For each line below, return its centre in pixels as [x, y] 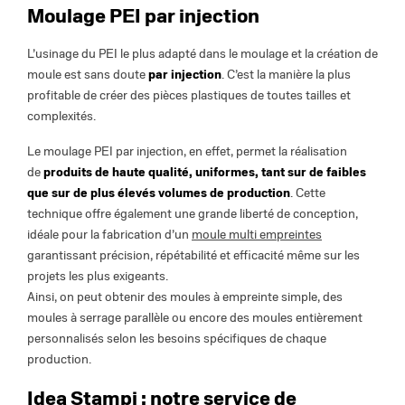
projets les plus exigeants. [98, 277]
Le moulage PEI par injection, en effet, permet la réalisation [187, 152]
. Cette [308, 193]
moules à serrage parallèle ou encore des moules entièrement [195, 318]
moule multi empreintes [257, 235]
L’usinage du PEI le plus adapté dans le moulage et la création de [202, 54]
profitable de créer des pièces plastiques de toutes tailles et [189, 96]
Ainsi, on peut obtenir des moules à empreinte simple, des [185, 297]
